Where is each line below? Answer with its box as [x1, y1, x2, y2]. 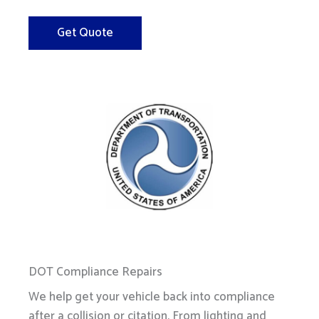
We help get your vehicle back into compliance [28, 287, 275, 308]
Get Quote [57, 23, 113, 43]
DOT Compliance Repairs [28, 262, 162, 283]
